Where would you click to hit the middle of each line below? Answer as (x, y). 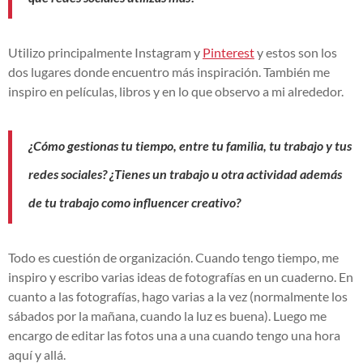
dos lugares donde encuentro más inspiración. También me (169, 71)
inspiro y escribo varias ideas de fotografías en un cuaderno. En (181, 276)
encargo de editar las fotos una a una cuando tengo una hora (174, 335)
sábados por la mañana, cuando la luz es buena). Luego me (167, 315)
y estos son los (296, 52)
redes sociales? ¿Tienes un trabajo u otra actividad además (185, 173)
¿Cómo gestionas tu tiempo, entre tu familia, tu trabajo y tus (190, 145)
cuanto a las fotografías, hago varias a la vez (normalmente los (178, 296)
